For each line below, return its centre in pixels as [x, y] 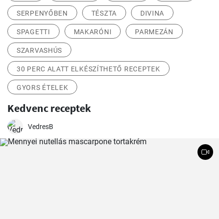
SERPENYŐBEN [42, 13]
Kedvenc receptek [49, 108]
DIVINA [152, 13]
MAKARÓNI [93, 32]
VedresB [41, 127]
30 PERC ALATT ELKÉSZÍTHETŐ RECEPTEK [88, 69]
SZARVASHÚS [39, 51]
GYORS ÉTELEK [43, 88]
